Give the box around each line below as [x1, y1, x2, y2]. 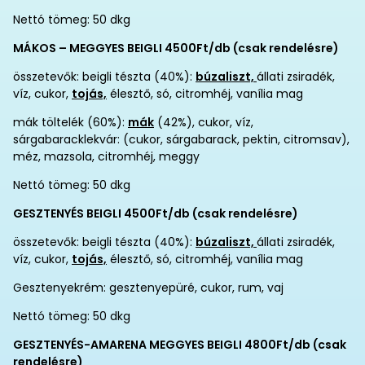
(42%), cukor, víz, [154, 114, 253, 130]
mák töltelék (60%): [13, 114, 128, 130]
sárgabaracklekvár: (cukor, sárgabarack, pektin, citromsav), [13, 131, 350, 147]
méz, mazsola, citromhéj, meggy [13, 148, 200, 165]
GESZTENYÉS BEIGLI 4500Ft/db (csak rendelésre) [13, 205, 298, 222]
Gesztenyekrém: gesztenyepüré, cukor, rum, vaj [13, 279, 284, 296]
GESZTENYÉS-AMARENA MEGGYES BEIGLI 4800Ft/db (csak [13, 336, 346, 353]
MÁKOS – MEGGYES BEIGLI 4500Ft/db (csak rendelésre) [13, 40, 339, 56]
